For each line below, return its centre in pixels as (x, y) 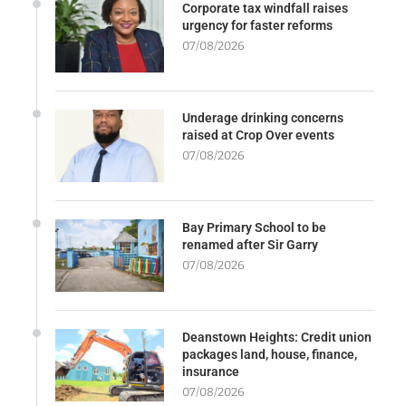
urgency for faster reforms (257, 26)
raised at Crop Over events (258, 135)
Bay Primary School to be (254, 228)
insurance (211, 372)
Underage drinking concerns (263, 118)
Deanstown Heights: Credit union (277, 338)
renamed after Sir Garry (250, 245)
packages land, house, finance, (270, 355)
